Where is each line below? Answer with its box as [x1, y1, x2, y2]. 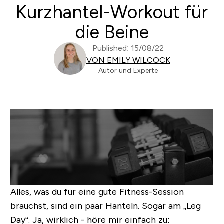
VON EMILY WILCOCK [86, 56, 170, 64]
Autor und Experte [98, 66, 158, 74]
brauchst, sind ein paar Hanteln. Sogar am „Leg [10, 200, 201, 211]
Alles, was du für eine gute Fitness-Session [10, 186, 184, 197]
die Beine [75, 22, 149, 42]
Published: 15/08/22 [92, 44, 164, 52]
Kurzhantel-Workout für [16, 2, 208, 22]
